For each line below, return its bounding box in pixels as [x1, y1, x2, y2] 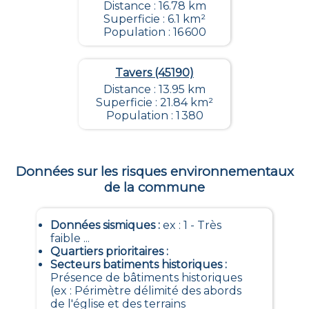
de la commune [104, 179, 205, 196]
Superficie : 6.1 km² [103, 12, 206, 26]
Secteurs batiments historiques [50, 257, 222, 271]
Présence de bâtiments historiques [50, 270, 242, 284]
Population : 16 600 [103, 26, 206, 39]
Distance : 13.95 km [103, 83, 206, 97]
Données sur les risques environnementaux [15, 163, 294, 180]
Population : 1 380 [106, 109, 203, 123]
